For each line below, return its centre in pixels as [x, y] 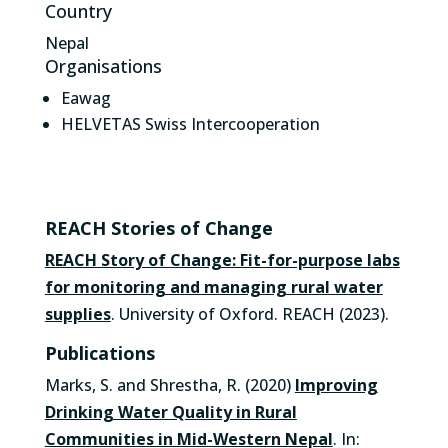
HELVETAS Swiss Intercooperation [190, 124]
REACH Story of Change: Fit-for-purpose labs [222, 260]
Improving [336, 385]
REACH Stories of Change [158, 228]
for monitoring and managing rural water [213, 287]
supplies [77, 314]
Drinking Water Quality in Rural [170, 412]
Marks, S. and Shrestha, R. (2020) [169, 385]
